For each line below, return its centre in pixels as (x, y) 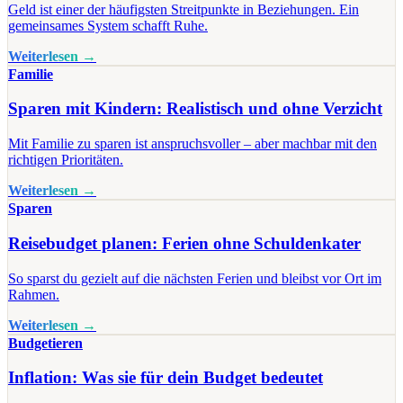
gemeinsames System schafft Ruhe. (108, 25)
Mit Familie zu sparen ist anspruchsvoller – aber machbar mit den (193, 144)
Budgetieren (45, 343)
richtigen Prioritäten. (66, 160)
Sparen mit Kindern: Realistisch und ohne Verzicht (195, 109)
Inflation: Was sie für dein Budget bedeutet (166, 378)
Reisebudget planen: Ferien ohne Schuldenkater (184, 243)
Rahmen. (34, 294)
